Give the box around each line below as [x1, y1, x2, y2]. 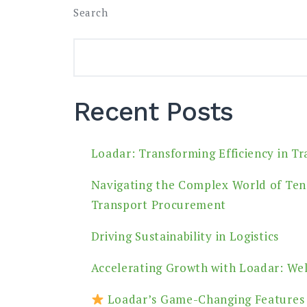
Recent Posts [73, 97, 234, 127]
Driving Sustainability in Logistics [90, 228, 279, 245]
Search [73, 5, 108, 19]
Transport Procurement [90, 197, 227, 213]
